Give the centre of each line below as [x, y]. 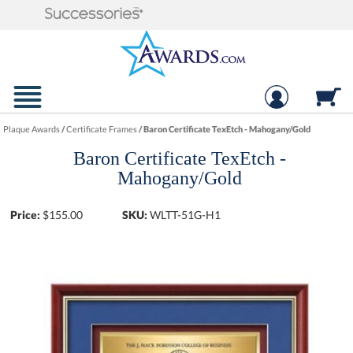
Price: [26, 215]
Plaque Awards [32, 129]
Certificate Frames [102, 129]
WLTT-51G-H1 [186, 215]
